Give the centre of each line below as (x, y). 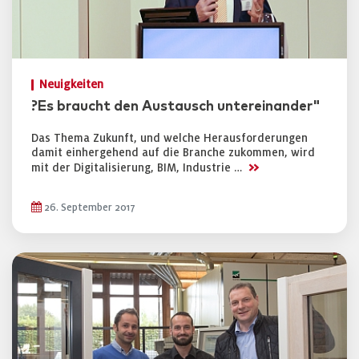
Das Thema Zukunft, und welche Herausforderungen (169, 138)
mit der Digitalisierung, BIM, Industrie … (138, 168)
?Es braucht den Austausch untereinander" (176, 107)
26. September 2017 (89, 208)
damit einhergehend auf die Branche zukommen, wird (173, 153)
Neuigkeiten (71, 85)
